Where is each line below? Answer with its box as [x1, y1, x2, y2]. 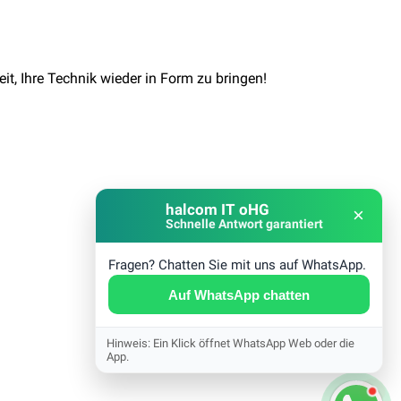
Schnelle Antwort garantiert [166, 216, 323, 231]
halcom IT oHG [166, 200, 269, 218]
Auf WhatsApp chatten [168, 286, 310, 303]
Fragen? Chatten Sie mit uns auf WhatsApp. [108, 257, 366, 273]
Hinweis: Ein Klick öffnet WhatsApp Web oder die [107, 337, 354, 350]
